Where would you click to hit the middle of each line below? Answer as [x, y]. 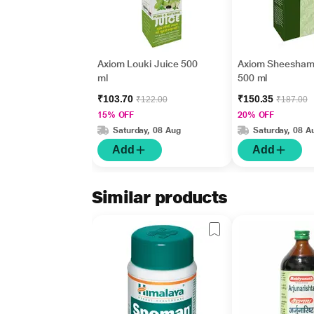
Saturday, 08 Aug [146, 130]
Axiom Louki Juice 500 [148, 64]
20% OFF [256, 115]
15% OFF [116, 115]
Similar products [159, 197]
